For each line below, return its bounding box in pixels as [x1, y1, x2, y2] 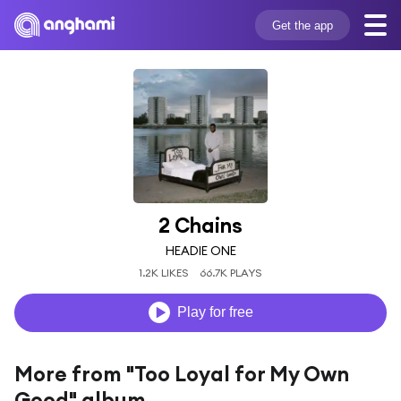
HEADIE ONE [165, 242, 236, 259]
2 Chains [158, 212, 243, 238]
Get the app [271, 18, 333, 32]
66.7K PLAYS [200, 265, 263, 279]
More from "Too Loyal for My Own [14, 360, 349, 387]
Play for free [176, 304, 253, 320]
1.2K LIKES [138, 265, 189, 279]
